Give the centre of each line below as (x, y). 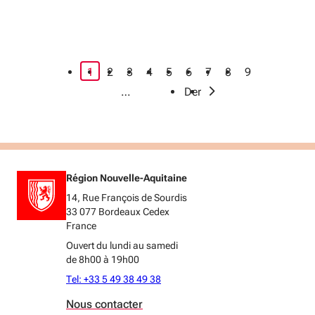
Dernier (201, 92)
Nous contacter (104, 304)
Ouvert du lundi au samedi (122, 245)
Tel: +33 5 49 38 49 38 (114, 279)
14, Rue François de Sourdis (127, 198)
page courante (128, 71)
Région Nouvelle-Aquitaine (127, 178)
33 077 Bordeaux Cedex (118, 212)
